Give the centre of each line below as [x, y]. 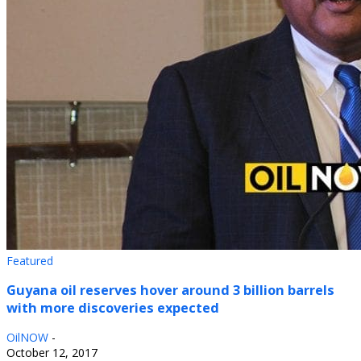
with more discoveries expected [113, 307]
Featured [30, 260]
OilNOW [27, 338]
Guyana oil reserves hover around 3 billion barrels [170, 290]
